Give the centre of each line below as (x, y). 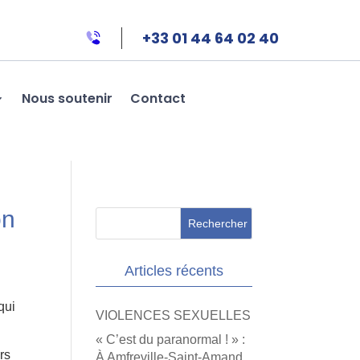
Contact (157, 98)
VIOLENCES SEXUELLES (174, 315)
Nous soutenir (67, 98)
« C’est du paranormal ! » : (171, 340)
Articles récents (174, 271)
